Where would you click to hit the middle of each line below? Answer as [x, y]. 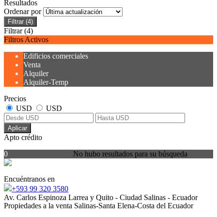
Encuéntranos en [29, 179]
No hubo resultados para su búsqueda [131, 154]
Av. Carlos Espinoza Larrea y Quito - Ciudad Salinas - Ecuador [101, 197]
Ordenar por [23, 11]
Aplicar [17, 128]
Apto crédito [23, 137]
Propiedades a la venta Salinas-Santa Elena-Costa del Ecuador [99, 205]
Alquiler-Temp [46, 82]
